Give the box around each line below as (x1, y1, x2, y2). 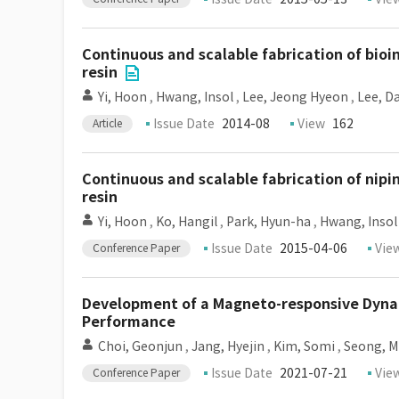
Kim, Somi (273, 338, 335, 354)
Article (93, 117, 122, 130)
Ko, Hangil (156, 214, 217, 230)
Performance (82, 313, 175, 331)
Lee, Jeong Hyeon (242, 89, 348, 105)
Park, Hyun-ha (226, 214, 311, 230)
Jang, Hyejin (191, 338, 265, 354)
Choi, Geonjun (98, 338, 183, 354)
